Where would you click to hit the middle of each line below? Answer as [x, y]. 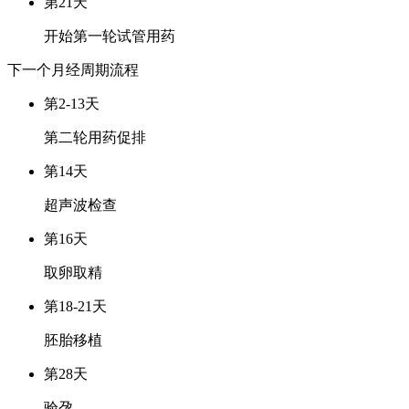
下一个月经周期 [58, 69]
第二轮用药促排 [95, 137]
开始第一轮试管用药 [110, 36]
